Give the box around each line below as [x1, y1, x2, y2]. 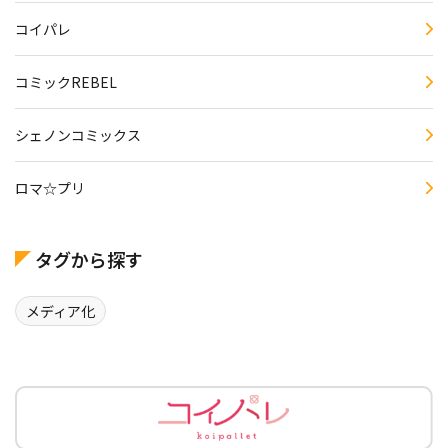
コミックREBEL [15, 72, 117, 93]
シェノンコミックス [15, 125, 141, 146]
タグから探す [35, 246, 143, 273]
